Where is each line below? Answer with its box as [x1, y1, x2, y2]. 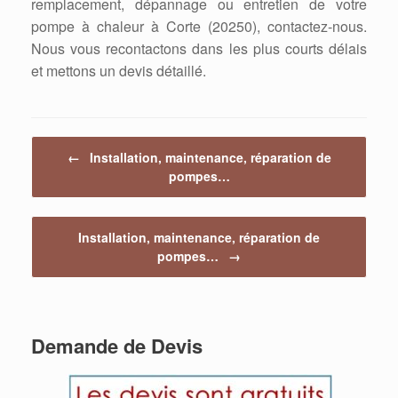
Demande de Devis [31, 331, 203, 361]
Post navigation [31, 136, 111, 154]
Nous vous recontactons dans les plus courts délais [31, 38, 367, 60]
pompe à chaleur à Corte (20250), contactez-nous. [31, 16, 367, 37]
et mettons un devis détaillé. [31, 60, 206, 82]
